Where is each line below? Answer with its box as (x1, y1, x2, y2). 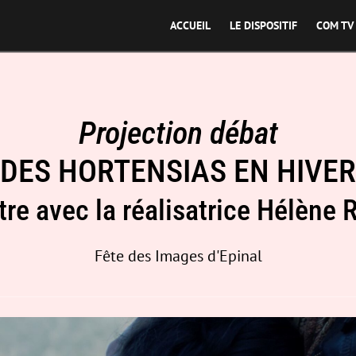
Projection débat (78, 114, 278, 152)
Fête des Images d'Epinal (94, 245, 262, 266)
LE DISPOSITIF (230, 18, 297, 33)
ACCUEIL (170, 18, 211, 33)
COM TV (316, 18, 354, 33)
